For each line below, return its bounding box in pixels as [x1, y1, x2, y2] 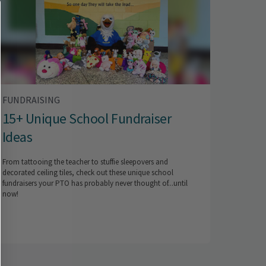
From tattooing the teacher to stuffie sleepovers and [2, 157, 168, 167]
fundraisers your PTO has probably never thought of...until [2, 178, 188, 189]
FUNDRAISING [2, 94, 60, 106]
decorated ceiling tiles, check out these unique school [2, 167, 173, 178]
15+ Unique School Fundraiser [2, 109, 172, 128]
